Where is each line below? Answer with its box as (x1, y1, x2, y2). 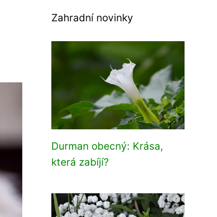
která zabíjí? (51, 156, 109, 168)
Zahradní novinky (51, 12, 133, 24)
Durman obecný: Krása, (51, 140, 163, 152)
